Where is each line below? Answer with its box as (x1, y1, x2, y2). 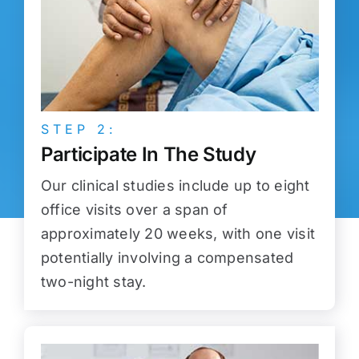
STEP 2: (40, 121, 117, 138)
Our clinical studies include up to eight (40, 177, 310, 195)
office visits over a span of (40, 201, 228, 219)
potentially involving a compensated (40, 249, 294, 267)
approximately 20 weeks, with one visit (40, 225, 316, 243)
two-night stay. (40, 273, 147, 291)
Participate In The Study (40, 143, 256, 167)
